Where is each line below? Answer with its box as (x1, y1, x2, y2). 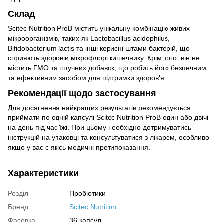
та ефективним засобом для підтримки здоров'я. (8, 73, 166, 82)
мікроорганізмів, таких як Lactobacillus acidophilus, (8, 34, 170, 42)
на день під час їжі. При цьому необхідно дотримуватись (8, 123, 191, 132)
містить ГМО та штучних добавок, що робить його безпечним (8, 63, 206, 72)
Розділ (8, 189, 28, 198)
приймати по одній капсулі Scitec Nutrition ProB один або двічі (8, 113, 208, 122)
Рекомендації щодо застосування (8, 88, 156, 99)
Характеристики (8, 168, 79, 179)
